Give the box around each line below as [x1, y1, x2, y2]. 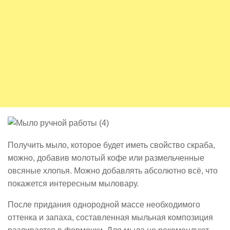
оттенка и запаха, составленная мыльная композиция [8, 213, 213, 222]
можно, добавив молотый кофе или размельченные [8, 154, 204, 162]
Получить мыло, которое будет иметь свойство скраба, [8, 141, 215, 149]
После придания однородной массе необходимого [8, 200, 200, 209]
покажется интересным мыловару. [8, 179, 139, 188]
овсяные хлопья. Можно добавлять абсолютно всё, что [8, 166, 218, 175]
